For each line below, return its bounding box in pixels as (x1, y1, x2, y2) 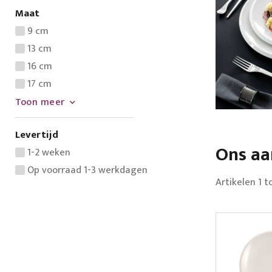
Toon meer (15, 94, 65, 110)
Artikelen (215, 174, 258, 191)
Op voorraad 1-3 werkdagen (27, 161, 148, 178)
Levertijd (15, 126, 58, 143)
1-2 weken (27, 144, 70, 161)
